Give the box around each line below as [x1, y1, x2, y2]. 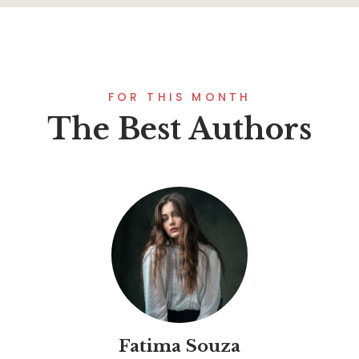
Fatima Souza [119, 336, 240, 357]
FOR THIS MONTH [107, 89, 252, 106]
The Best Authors [47, 111, 312, 148]
